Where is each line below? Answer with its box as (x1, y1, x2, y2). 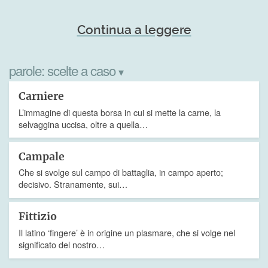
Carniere (19, 89, 64, 103)
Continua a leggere (77, 22, 191, 37)
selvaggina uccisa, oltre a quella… (19, 117, 148, 130)
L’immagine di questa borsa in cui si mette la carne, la (19, 105, 221, 118)
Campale (19, 150, 65, 163)
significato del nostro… (19, 238, 105, 251)
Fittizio (19, 210, 57, 224)
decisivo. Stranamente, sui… (19, 178, 127, 191)
